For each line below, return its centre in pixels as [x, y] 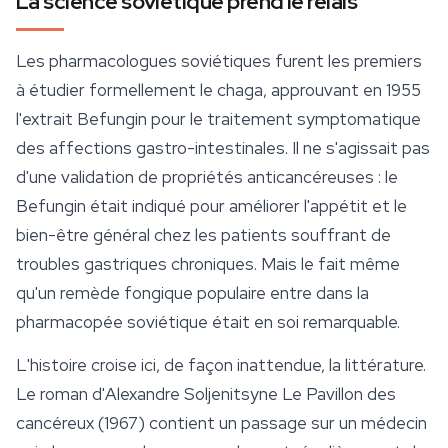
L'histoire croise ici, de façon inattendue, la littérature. [221, 365]
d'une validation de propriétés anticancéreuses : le [207, 177]
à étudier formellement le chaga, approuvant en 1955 [218, 90]
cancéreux [55, 423]
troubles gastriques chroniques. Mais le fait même [208, 264]
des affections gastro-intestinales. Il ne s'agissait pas [223, 148]
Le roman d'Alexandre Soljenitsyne [149, 394]
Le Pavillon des [339, 394]
